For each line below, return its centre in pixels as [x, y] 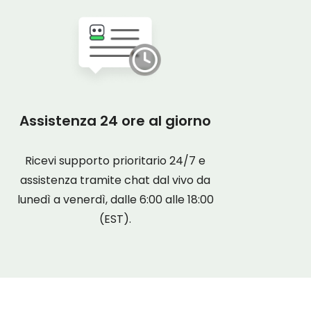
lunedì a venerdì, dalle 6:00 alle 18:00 [115, 200]
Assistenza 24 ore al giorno [115, 121]
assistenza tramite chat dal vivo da [115, 180]
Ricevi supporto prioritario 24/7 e [115, 161]
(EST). [115, 219]
